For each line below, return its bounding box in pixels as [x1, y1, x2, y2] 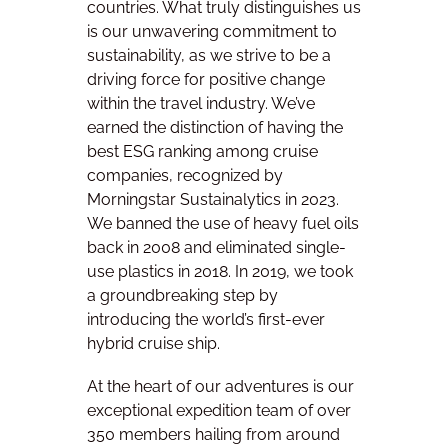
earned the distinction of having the [87, 117, 343, 137]
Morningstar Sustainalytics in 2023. [87, 189, 339, 209]
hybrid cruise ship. [87, 333, 220, 353]
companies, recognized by [87, 165, 283, 185]
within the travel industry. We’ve [87, 93, 315, 113]
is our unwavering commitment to [87, 21, 337, 41]
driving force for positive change [87, 69, 325, 89]
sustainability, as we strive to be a [87, 45, 331, 65]
